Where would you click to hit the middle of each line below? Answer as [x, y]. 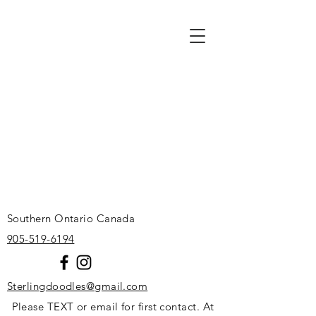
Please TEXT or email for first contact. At [113, 306]
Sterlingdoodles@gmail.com [78, 286]
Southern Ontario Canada [71, 218]
